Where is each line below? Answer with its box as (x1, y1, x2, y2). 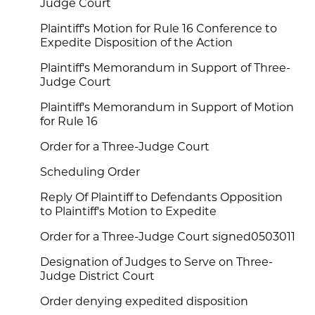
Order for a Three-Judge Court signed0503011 (40, 232, 296, 244)
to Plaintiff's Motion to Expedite (40, 207, 217, 219)
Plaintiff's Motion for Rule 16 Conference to (40, 24, 278, 36)
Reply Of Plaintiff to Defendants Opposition (40, 193, 283, 205)
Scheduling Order (40, 167, 141, 179)
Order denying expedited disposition (40, 297, 249, 309)
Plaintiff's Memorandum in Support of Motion (40, 103, 295, 115)
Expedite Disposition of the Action (40, 38, 233, 50)
